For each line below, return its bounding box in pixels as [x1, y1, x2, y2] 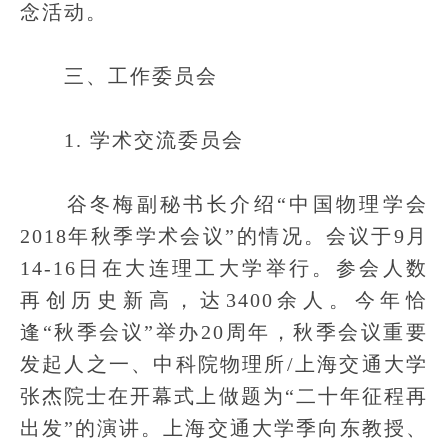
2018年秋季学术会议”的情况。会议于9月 [20, 225, 428, 247]
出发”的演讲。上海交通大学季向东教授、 [20, 417, 428, 439]
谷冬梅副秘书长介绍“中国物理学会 [20, 193, 428, 215]
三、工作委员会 [20, 65, 218, 87]
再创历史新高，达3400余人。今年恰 [20, 289, 428, 311]
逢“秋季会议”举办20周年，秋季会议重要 [20, 321, 428, 343]
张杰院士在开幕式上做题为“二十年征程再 [20, 385, 428, 407]
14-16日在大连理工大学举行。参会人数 [20, 257, 428, 279]
